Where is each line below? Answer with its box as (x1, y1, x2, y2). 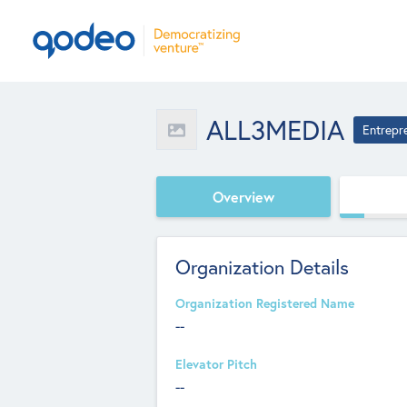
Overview (213, 186, 274, 206)
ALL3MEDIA (206, 111, 344, 147)
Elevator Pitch (175, 356, 257, 372)
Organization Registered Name (175, 295, 354, 312)
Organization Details (175, 253, 349, 280)
